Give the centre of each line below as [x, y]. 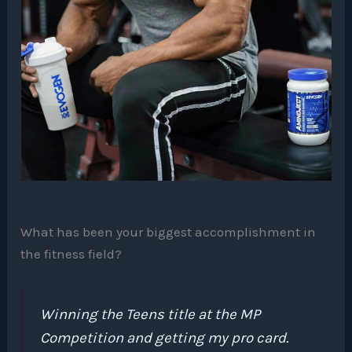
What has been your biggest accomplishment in [169, 232]
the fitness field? [71, 254]
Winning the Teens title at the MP [150, 315]
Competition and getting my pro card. [165, 338]
